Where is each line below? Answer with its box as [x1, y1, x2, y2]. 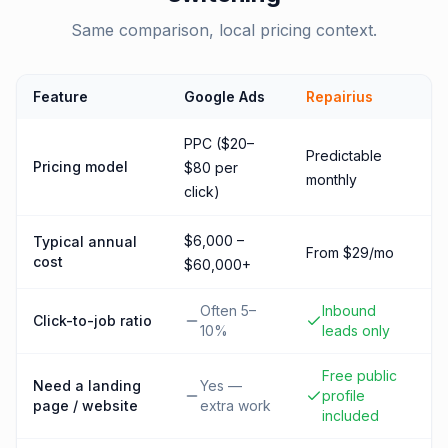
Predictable [306, 147, 382, 164]
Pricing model [33, 158, 128, 175]
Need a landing [33, 377, 141, 394]
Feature [33, 88, 88, 105]
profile [322, 387, 365, 404]
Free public [322, 367, 397, 384]
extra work [200, 397, 271, 414]
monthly [306, 171, 357, 188]
